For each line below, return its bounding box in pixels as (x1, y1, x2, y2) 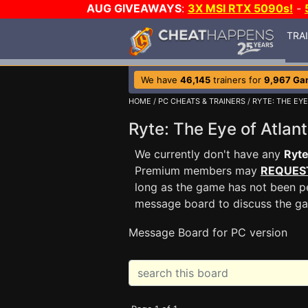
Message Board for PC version (129, 225, 287, 239)
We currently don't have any (135, 147, 284, 161)
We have (141, 74, 180, 85)
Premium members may (135, 164, 261, 177)
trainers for (210, 74, 264, 85)
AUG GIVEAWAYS (87, 1, 181, 15)
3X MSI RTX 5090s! (188, 1, 293, 15)
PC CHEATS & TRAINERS (158, 96, 245, 106)
